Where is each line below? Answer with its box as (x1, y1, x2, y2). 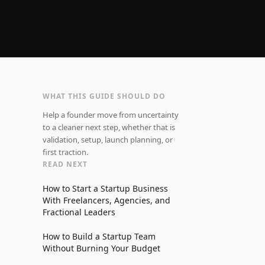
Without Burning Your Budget (43, 243, 160, 254)
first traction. (43, 147, 88, 157)
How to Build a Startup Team (43, 231, 156, 242)
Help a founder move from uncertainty (43, 109, 179, 120)
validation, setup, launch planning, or (43, 134, 173, 145)
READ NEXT (43, 159, 88, 169)
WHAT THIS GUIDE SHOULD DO (43, 91, 166, 101)
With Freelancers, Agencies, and (43, 195, 170, 206)
